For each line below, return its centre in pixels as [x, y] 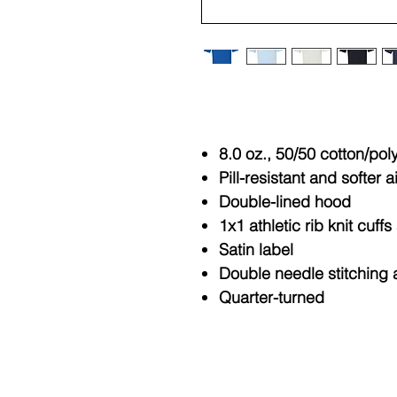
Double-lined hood [285, 202]
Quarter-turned [274, 297]
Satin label [256, 249]
